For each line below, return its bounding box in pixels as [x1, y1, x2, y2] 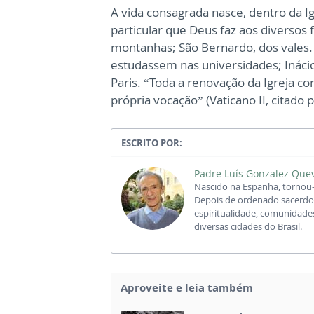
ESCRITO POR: [121, 136, 182, 149]
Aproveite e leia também [121, 280, 253, 294]
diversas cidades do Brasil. [194, 219, 302, 233]
